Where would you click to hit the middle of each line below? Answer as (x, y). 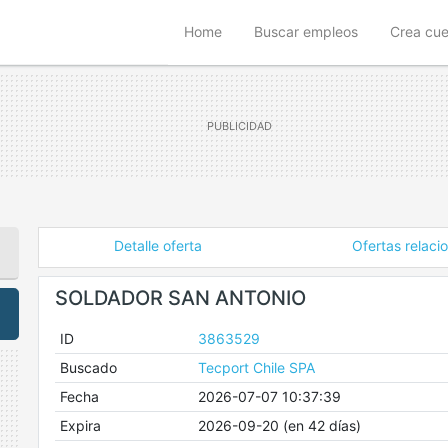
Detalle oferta (157, 245)
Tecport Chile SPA (256, 367)
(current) (249, 30)
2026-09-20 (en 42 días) (279, 425)
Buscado (88, 367)
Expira (80, 425)
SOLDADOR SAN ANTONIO (180, 298)
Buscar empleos (306, 31)
